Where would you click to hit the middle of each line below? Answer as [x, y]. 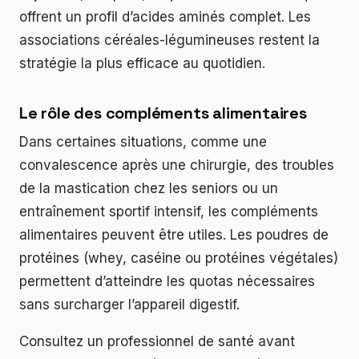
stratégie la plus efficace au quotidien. [142, 63]
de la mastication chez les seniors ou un [149, 188]
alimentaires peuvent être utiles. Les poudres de [174, 234]
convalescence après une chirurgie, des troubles [177, 165]
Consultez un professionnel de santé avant [157, 341]
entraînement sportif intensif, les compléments [169, 211]
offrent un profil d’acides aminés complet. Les [165, 16]
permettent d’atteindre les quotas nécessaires [167, 281]
